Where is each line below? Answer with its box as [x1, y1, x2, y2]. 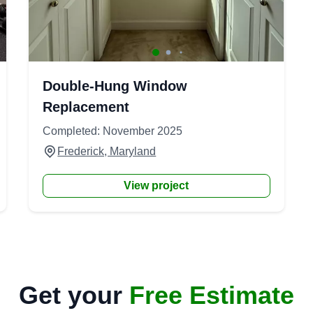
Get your [19, 281, 129, 310]
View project [124, 180, 189, 191]
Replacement [43, 99, 130, 115]
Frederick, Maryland [57, 145, 156, 157]
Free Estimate [129, 281, 294, 310]
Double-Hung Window [43, 78, 188, 94]
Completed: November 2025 [43, 125, 183, 137]
